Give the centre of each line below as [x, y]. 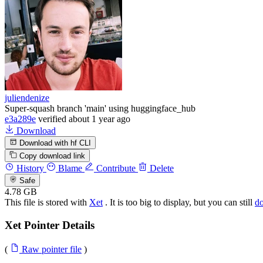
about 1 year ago [100, 119]
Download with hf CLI [54, 143]
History [29, 168]
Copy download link [53, 156]
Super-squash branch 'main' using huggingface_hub [100, 108]
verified [52, 119]
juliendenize [27, 97]
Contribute [115, 168]
